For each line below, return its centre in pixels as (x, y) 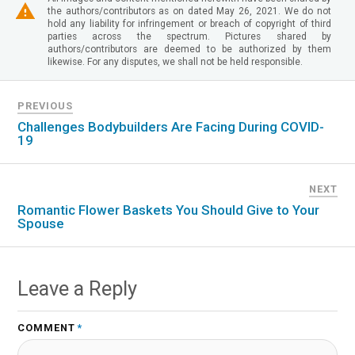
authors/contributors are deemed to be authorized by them (189, 50)
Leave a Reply (78, 289)
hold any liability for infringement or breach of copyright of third (189, 24)
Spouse (41, 224)
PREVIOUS (46, 106)
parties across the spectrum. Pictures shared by (189, 37)
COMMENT (47, 328)
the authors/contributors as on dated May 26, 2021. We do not (189, 11)
